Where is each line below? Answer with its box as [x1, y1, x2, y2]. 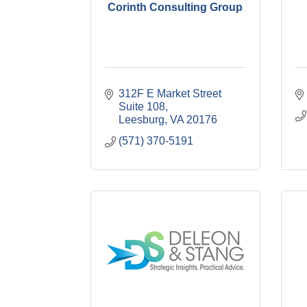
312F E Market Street [119, 88, 221, 99]
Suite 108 [119, 101, 165, 112]
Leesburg [119, 114, 164, 125]
